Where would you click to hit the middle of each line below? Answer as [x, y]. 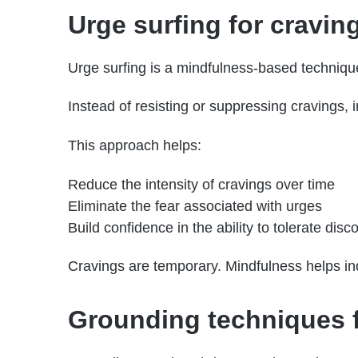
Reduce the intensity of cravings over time [201, 184]
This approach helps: [135, 145]
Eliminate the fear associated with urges [195, 206]
